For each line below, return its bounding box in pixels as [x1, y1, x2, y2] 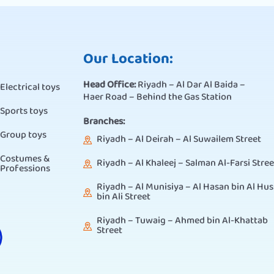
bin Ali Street [97, 188, 151, 206]
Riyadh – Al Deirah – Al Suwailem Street [97, 131, 262, 148]
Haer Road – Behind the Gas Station [83, 89, 232, 106]
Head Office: [83, 77, 138, 94]
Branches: [83, 114, 125, 131]
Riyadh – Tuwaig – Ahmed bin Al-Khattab [97, 212, 268, 229]
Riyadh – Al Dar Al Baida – [137, 77, 245, 94]
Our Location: [83, 47, 173, 73]
